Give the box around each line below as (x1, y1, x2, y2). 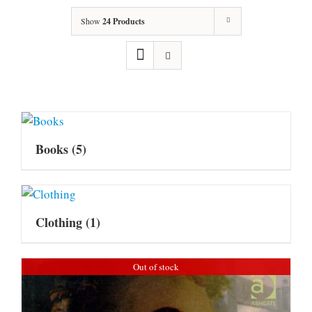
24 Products (102, 15, 145, 27)
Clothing (36, 212, 86, 231)
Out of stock (133, 260, 179, 273)
